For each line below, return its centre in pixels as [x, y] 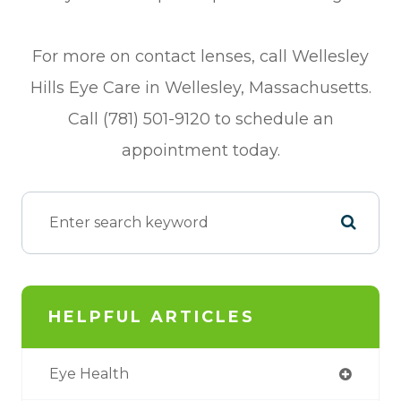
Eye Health [89, 373]
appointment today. [200, 150]
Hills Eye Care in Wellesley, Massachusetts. [200, 87]
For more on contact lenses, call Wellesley [200, 56]
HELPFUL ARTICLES [152, 316]
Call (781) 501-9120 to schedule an [200, 119]
